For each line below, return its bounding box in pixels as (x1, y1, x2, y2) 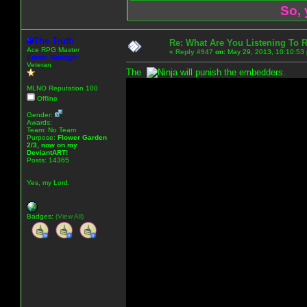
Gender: (27, 110, 55, 119)
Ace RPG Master (27, 45, 79, 53)
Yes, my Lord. (27, 178, 70, 186)
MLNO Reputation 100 (27, 84, 98, 92)
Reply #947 (175, 47, 213, 56)
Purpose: (27, 133, 58, 141)
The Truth (34, 35, 74, 46)
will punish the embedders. (177, 66, 286, 77)
